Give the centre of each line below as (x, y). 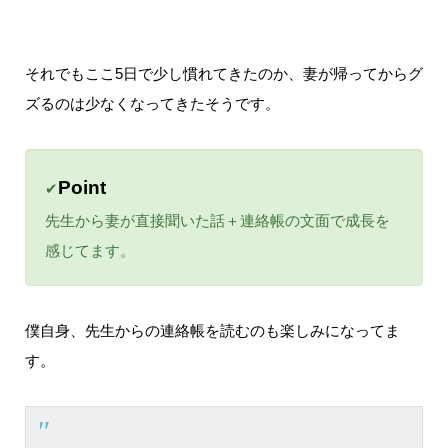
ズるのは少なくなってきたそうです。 (152, 103)
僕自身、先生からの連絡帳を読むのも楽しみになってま (212, 330)
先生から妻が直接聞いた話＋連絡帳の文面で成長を (217, 220)
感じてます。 (89, 250)
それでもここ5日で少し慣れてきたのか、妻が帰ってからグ (223, 73)
